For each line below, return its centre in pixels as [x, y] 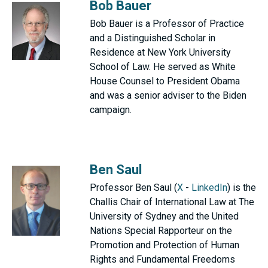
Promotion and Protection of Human [165, 245]
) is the [242, 188]
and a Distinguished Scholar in [153, 38]
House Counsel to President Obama [165, 81]
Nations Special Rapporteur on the [161, 231]
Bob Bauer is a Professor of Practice [167, 24]
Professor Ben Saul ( [133, 188]
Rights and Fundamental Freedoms [162, 259]
